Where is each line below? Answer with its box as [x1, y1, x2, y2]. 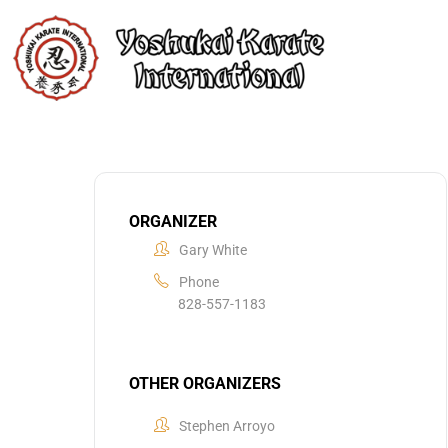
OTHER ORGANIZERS [129, 373, 281, 393]
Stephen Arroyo [179, 417, 275, 434]
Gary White [179, 241, 247, 258]
